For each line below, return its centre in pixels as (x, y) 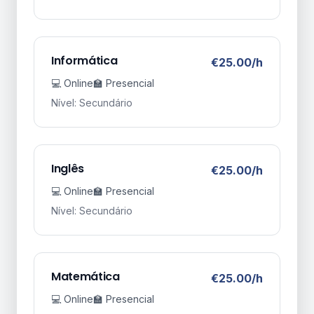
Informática (84, 61)
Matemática (86, 277)
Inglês (68, 169)
